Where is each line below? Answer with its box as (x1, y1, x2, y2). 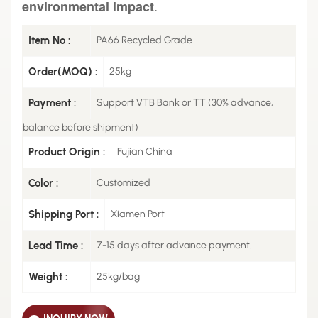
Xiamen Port (111, 207, 165, 220)
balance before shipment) (23, 121, 138, 133)
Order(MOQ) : (28, 65, 97, 78)
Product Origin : (28, 145, 105, 158)
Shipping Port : (28, 207, 99, 221)
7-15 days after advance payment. (97, 238, 252, 251)
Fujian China (117, 145, 172, 158)
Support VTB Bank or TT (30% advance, (97, 96, 273, 109)
